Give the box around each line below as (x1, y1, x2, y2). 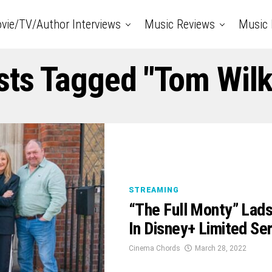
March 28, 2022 (195, 243, 246, 253)
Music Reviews (144, 17, 215, 32)
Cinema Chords (129, 243, 180, 253)
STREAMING (129, 185, 179, 194)
